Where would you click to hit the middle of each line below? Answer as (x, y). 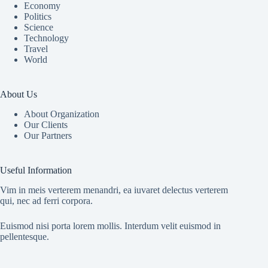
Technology (46, 38)
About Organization (62, 114)
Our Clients (46, 124)
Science (39, 28)
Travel (36, 49)
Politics (38, 17)
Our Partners (48, 135)
